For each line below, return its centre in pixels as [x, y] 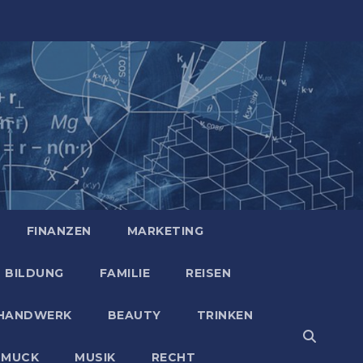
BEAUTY [134, 315]
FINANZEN [59, 231]
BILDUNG [34, 273]
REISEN [208, 273]
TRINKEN [224, 315]
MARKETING [165, 231]
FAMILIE [124, 273]
